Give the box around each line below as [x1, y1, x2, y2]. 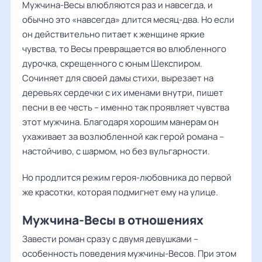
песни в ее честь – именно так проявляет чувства [22, 101, 229, 113]
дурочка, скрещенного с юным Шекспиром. [22, 57, 202, 70]
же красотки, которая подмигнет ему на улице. [22, 186, 218, 198]
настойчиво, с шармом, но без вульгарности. [22, 145, 210, 157]
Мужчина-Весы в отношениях [22, 212, 204, 228]
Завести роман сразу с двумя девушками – [22, 233, 198, 245]
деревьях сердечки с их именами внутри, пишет [22, 87, 223, 99]
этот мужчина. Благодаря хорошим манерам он [22, 116, 219, 128]
